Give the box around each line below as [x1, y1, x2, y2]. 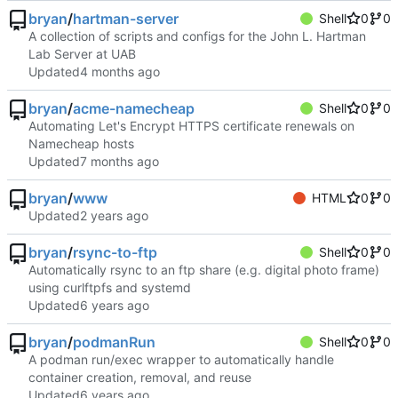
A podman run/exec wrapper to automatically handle [28, 352, 334, 368]
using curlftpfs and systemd [28, 280, 191, 296]
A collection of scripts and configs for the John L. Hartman [28, 28, 366, 44]
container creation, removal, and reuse [28, 370, 251, 386]
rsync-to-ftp [73, 243, 157, 262]
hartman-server [73, 10, 179, 28]
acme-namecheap [73, 99, 195, 118]
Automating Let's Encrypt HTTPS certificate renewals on [28, 118, 354, 134]
